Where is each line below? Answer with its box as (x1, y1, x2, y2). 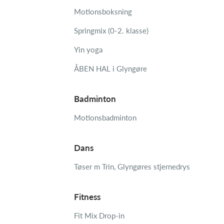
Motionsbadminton (74, 113, 136, 122)
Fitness (74, 191, 100, 202)
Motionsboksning (74, 7, 132, 16)
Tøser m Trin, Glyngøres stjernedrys (74, 162, 190, 171)
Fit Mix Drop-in (74, 211, 124, 220)
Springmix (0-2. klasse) (74, 26, 148, 35)
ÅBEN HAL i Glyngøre (74, 64, 147, 73)
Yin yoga (74, 45, 102, 54)
